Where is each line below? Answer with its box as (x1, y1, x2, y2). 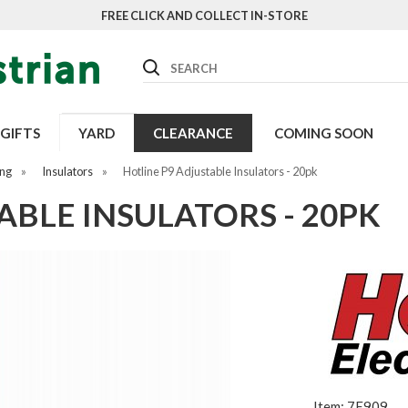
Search (143, 56, 181, 70)
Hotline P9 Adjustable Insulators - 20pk (122, 164, 318, 178)
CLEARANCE (152, 125, 233, 141)
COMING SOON (273, 125, 373, 141)
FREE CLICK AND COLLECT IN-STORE (100, 8, 308, 23)
